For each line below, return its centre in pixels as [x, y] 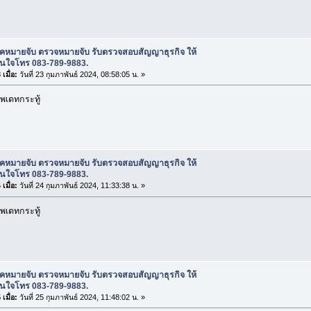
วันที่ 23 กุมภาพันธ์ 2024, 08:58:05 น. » [81, 74]
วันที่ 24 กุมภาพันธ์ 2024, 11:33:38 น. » [81, 186]
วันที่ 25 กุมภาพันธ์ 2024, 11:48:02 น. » [81, 297]
